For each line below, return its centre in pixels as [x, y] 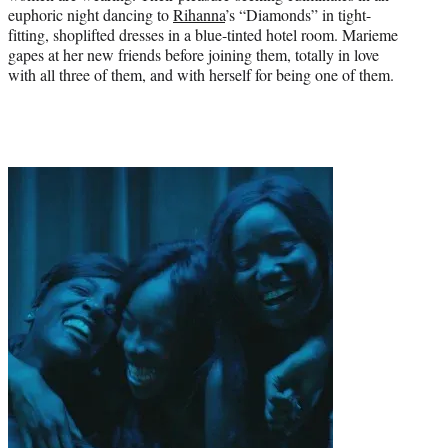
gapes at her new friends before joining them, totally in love [193, 54]
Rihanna [199, 14]
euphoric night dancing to [90, 14]
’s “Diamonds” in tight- [298, 14]
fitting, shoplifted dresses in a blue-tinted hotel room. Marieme [203, 34]
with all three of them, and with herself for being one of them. [201, 74]
